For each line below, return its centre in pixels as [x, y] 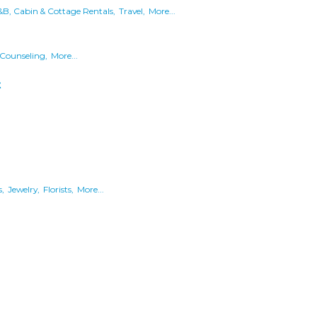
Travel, [132, 11]
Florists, [58, 190]
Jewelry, [24, 190]
